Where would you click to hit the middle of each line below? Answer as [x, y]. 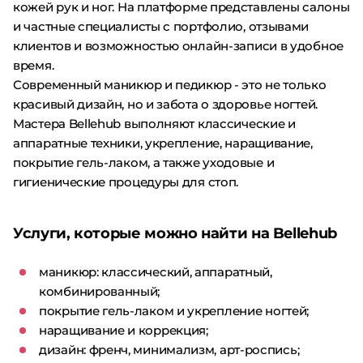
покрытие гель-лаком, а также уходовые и [144, 162]
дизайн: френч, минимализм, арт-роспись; [169, 349]
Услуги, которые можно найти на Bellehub [175, 233]
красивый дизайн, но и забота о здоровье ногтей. [165, 104]
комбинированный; [100, 291]
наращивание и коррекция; [124, 330]
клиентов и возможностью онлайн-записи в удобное [178, 45]
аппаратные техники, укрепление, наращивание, [163, 143]
